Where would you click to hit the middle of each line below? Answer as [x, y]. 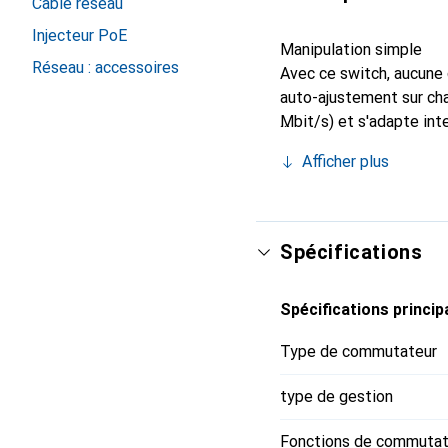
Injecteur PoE [79, 35]
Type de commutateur [358, 351]
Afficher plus [345, 161]
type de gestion [336, 396]
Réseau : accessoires [105, 67]
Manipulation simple [351, 49]
